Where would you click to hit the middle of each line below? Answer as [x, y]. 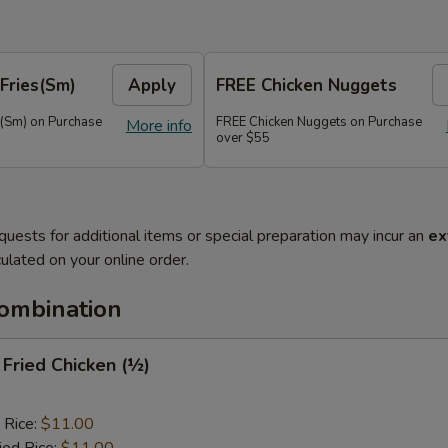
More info [159, 126]
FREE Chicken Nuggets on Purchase [319, 122]
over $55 [243, 138]
